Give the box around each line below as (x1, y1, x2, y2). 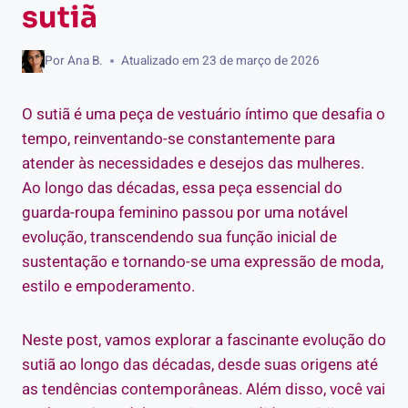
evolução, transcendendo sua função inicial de (22, 225, 337, 249)
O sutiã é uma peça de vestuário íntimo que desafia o (22, 102, 385, 126)
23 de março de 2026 (202, 51, 321, 70)
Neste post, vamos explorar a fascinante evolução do (22, 328, 386, 352)
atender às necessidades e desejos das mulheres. (22, 151, 364, 175)
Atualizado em (121, 51, 200, 70)
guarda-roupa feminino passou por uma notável (22, 200, 348, 224)
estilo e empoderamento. (22, 274, 195, 298)
